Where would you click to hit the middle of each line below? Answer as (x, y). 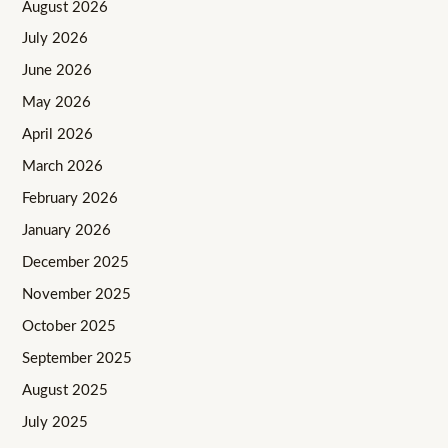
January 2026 (67, 231)
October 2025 (69, 326)
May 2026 (57, 103)
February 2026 (70, 199)
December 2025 (76, 263)
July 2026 (55, 39)
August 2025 (65, 390)
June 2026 (57, 71)
